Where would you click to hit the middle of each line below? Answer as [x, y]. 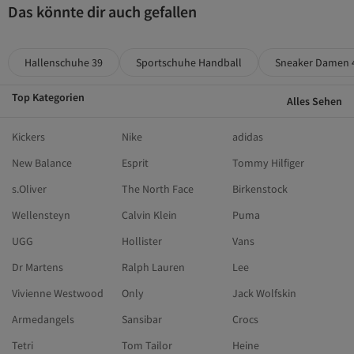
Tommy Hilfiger [268, 163]
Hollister [142, 241]
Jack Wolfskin [264, 294]
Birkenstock [260, 189]
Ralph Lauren [154, 267]
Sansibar [142, 320]
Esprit [136, 163]
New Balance [42, 163]
